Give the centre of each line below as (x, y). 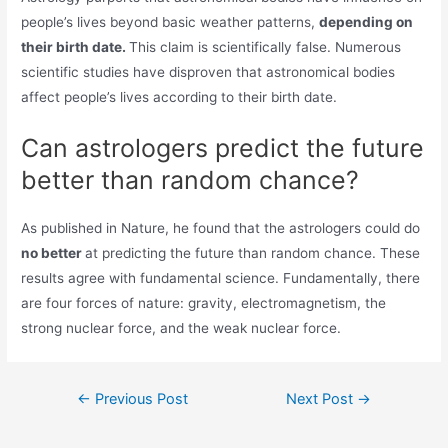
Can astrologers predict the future (223, 148)
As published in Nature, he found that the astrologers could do (221, 228)
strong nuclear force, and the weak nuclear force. (181, 328)
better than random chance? (190, 180)
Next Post (322, 399)
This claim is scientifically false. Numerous (265, 47)
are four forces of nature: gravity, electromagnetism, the (204, 303)
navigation (85, 418)
